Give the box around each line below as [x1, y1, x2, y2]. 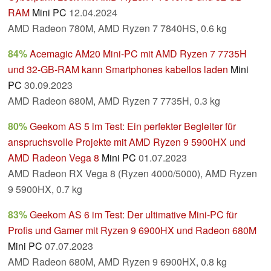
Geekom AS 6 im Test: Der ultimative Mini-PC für [30, 207, 237, 222]
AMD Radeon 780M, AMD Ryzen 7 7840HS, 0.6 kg [8, 21, 227, 36]
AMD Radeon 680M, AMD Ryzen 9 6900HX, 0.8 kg [8, 255, 227, 269]
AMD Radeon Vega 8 [8, 151, 99, 165]
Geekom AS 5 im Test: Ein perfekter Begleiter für [30, 119, 236, 134]
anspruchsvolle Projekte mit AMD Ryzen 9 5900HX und [8, 135, 246, 149]
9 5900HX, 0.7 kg [8, 182, 82, 197]
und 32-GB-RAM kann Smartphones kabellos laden [8, 62, 228, 77]
